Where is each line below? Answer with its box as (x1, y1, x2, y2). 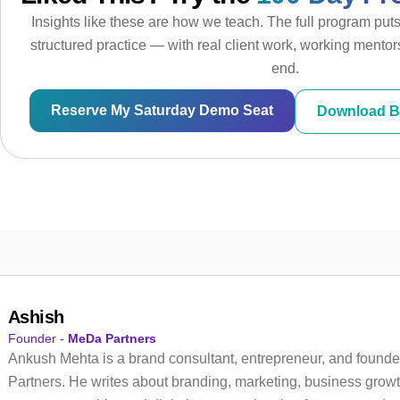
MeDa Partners (67, 330, 156, 346)
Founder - (7, 330, 68, 346)
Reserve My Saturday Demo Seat (51, 102, 273, 118)
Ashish (7, 306, 64, 327)
